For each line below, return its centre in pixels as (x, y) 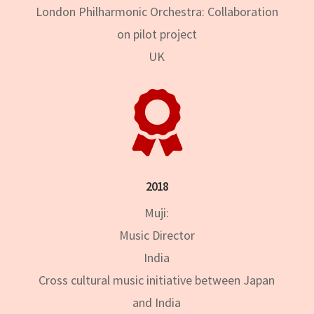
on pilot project (157, 34)
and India (157, 302)
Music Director (157, 235)
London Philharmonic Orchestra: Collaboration (157, 11)
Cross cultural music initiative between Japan (157, 280)
